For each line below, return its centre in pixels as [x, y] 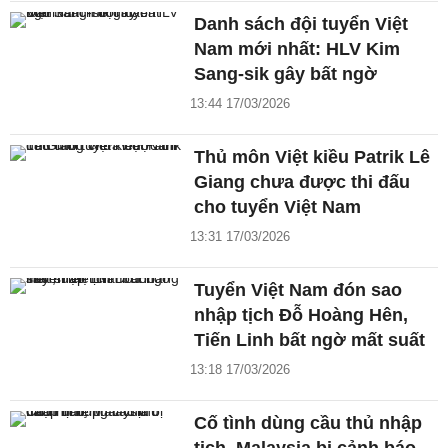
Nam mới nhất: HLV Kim [297, 49]
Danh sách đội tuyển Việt [301, 24]
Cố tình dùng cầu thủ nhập [308, 423]
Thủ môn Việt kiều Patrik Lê [312, 157]
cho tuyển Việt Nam [278, 207]
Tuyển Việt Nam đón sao [298, 290]
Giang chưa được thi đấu [302, 182]
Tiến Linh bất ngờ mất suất [310, 340]
